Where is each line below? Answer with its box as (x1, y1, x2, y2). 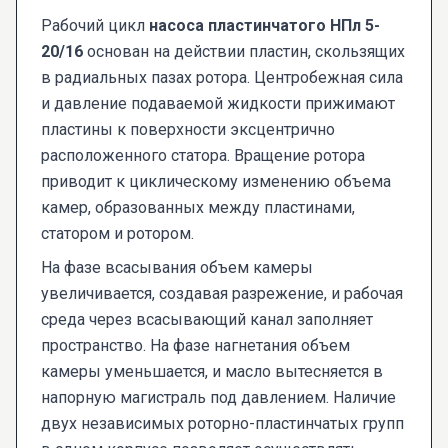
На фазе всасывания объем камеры (41, 258, 313, 278)
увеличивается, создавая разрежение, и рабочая (41, 284, 403, 304)
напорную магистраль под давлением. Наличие (41, 388, 396, 408)
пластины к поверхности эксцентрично (41, 120, 335, 140)
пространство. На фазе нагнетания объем (41, 336, 350, 356)
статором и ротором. (41, 224, 194, 244)
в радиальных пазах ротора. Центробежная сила (41, 68, 403, 88)
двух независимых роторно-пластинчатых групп (41, 414, 404, 434)
